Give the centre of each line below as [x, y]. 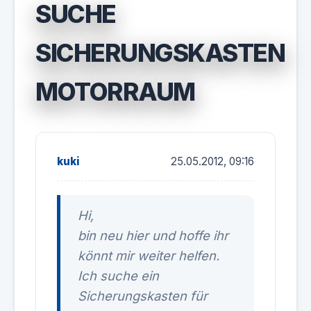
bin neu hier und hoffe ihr [153, 235]
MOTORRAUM [115, 92]
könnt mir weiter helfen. [149, 255]
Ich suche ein [118, 276]
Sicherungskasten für [143, 296]
